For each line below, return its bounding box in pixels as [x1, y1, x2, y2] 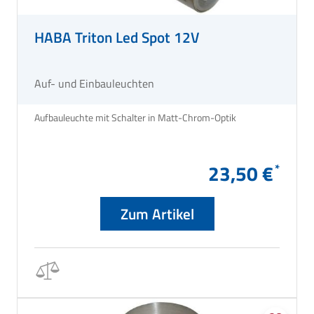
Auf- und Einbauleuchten [34, 74, 154, 92]
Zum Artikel [120, 202, 194, 225]
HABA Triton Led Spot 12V [34, 25, 199, 48]
